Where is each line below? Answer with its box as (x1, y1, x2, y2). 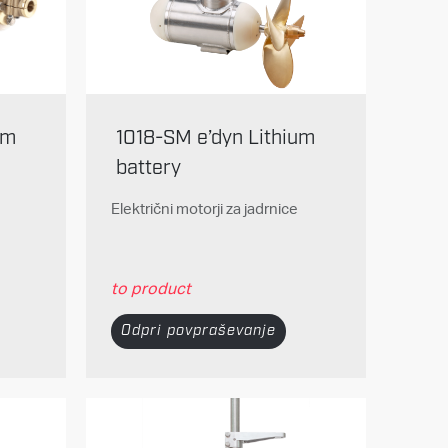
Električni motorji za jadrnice (110, 199, 298, 219)
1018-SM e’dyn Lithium (115, 125, 315, 152)
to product (110, 278, 191, 299)
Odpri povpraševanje (120, 320, 276, 341)
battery (115, 155, 181, 182)
